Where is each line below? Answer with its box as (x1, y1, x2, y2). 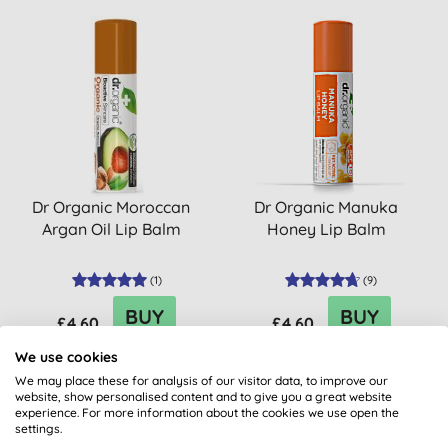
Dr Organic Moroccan (32, 197, 191, 217)
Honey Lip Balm (266, 219, 386, 239)
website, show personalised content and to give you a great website (15, 389, 392, 404)
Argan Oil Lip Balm (41, 219, 181, 239)
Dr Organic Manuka (254, 197, 399, 217)
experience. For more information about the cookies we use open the (15, 405, 399, 420)
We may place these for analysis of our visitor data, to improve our (15, 373, 388, 388)
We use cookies (15, 348, 118, 365)
